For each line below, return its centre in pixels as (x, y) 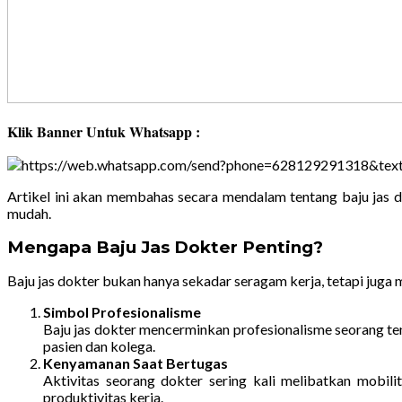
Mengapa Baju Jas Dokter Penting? (165, 248)
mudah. (29, 214)
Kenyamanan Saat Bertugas (135, 363)
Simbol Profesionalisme (122, 312)
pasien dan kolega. (99, 346)
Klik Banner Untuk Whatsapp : (104, 132)
